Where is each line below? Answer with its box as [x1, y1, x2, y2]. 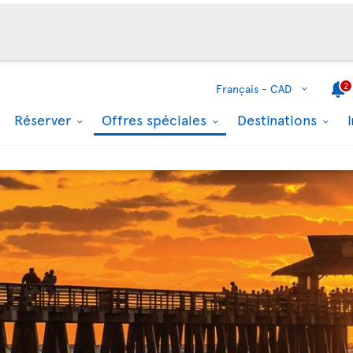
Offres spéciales [102, 110, 210, 129]
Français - [216, 81, 267, 96]
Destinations [237, 110, 321, 129]
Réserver [14, 110, 75, 129]
